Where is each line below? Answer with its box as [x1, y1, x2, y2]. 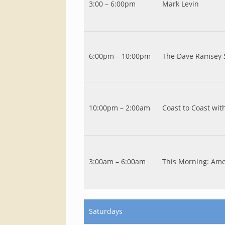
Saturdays [89, 206, 123, 216]
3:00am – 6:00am [89, 157, 146, 166]
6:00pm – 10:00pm [89, 51, 151, 61]
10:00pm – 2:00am [89, 103, 150, 113]
